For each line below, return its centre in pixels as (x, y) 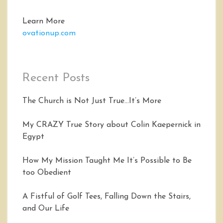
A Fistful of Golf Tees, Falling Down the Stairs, (107, 197)
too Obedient (47, 173)
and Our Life (46, 209)
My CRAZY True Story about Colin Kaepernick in (111, 125)
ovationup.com (49, 34)
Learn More (44, 22)
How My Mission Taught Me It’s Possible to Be (107, 161)
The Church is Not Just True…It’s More (92, 101)
